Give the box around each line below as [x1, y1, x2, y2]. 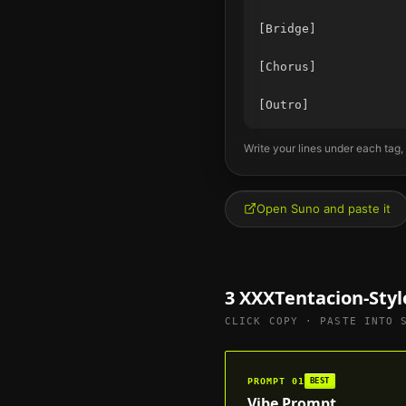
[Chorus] [258, 59, 316, 73]
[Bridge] [258, 21, 316, 35]
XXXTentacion [239, 285, 363, 310]
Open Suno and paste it [256, 200, 391, 216]
